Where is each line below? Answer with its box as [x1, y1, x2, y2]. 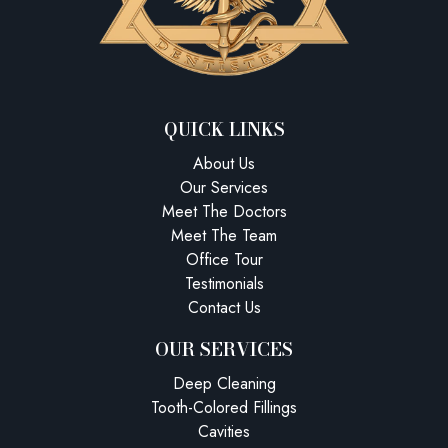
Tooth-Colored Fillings [151, 395, 297, 419]
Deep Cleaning [172, 371, 276, 395]
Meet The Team [171, 223, 277, 247]
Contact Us [187, 295, 261, 319]
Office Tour [185, 247, 263, 271]
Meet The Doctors [161, 199, 287, 223]
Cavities [198, 419, 250, 443]
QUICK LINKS [163, 115, 285, 143]
